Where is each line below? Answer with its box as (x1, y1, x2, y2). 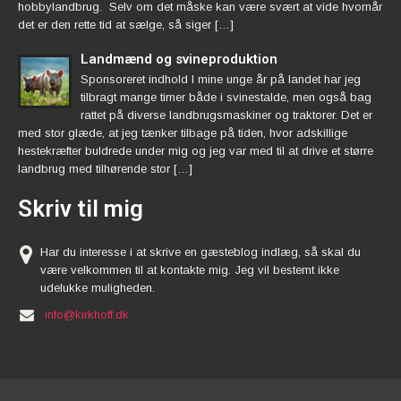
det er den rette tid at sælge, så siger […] (18, 17, 234, 31)
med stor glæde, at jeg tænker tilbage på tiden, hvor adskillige (18, 125, 347, 140)
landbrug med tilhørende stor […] (18, 161, 192, 175)
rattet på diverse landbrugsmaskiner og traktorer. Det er (81, 107, 372, 122)
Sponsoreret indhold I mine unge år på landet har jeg (81, 72, 361, 86)
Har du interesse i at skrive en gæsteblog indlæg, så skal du (40, 245, 361, 260)
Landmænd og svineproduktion (81, 50, 277, 67)
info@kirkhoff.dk (45, 308, 129, 322)
